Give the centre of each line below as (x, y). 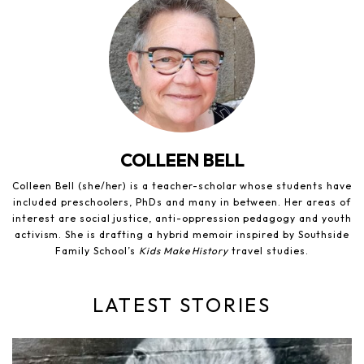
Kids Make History (184, 251)
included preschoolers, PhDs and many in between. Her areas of (182, 202)
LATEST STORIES (182, 305)
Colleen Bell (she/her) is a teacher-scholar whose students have (182, 186)
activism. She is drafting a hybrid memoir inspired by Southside (182, 235)
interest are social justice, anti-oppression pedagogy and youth (182, 219)
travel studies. (269, 251)
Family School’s (97, 251)
